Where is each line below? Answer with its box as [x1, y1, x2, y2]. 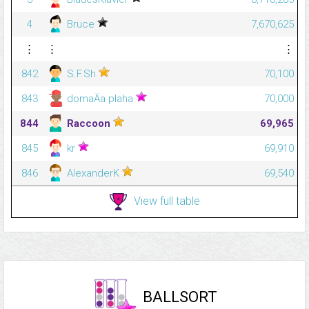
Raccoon [64, 117, 113, 130]
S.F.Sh [64, 68, 99, 81]
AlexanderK [64, 167, 122, 180]
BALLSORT [143, 288, 217, 306]
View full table [133, 194, 200, 208]
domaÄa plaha [64, 92, 136, 106]
